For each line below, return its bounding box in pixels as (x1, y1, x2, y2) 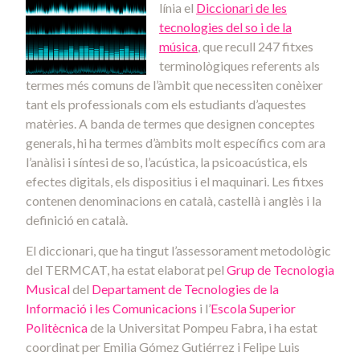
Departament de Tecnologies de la (92, 281, 279, 297)
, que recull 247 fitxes (198, 39, 313, 54)
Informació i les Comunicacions (26, 301, 197, 317)
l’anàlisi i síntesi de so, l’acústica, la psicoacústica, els (26, 154, 308, 170)
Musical (26, 281, 70, 297)
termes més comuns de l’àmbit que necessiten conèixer (26, 77, 323, 92)
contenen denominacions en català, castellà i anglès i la (26, 193, 321, 208)
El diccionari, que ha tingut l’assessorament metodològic (26, 243, 331, 259)
